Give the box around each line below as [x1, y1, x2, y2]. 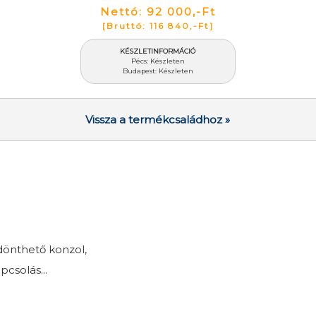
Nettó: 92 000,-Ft [99, 4, 216, 18]
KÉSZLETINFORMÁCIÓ [120, 47, 196, 55]
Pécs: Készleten [130, 56, 185, 65]
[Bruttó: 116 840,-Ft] [102, 20, 214, 31]
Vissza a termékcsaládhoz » [85, 112, 231, 126]
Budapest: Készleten [122, 66, 193, 75]
